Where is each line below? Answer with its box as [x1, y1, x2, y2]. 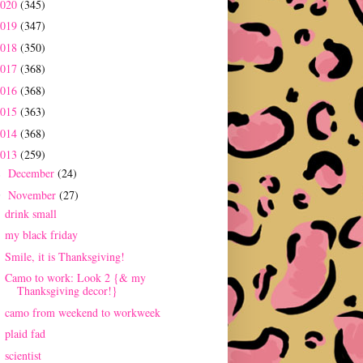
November [7, 186, 59, 203]
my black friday [4, 227, 78, 243]
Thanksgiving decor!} [16, 283, 117, 299]
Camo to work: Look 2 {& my [4, 270, 146, 286]
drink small [4, 205, 57, 221]
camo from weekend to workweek [4, 304, 160, 320]
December [7, 165, 58, 181]
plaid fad [4, 326, 45, 342]
